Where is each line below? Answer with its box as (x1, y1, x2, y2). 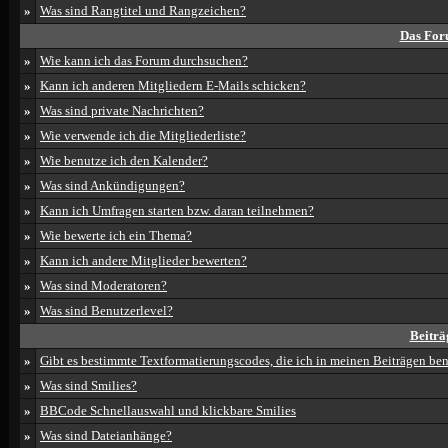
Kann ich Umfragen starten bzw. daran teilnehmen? (40, 203, 314, 218)
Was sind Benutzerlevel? (40, 303, 173, 318)
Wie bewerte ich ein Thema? (40, 228, 192, 243)
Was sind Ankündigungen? (40, 178, 185, 193)
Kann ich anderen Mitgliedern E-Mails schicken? (40, 78, 306, 93)
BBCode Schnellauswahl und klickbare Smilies (40, 403, 296, 418)
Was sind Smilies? (40, 378, 137, 393)
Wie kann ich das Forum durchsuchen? (40, 53, 248, 68)
